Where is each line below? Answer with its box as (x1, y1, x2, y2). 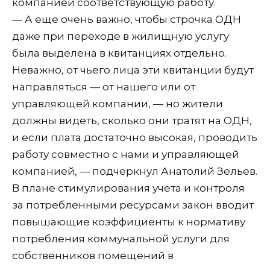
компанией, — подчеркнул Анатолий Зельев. (12, 165, 257, 177)
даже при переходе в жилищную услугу (12, 30, 229, 42)
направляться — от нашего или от (12, 80, 195, 93)
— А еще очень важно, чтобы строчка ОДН (12, 13, 241, 25)
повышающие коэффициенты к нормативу (12, 215, 245, 228)
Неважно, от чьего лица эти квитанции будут (12, 63, 254, 76)
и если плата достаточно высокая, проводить (12, 131, 257, 143)
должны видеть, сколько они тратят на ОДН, (12, 114, 252, 127)
